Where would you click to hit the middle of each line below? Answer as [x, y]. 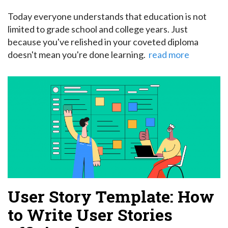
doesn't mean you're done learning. [77, 54]
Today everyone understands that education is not [107, 16]
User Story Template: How [111, 196]
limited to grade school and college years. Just [98, 29]
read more [169, 54]
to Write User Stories [90, 214]
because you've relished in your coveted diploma [103, 41]
